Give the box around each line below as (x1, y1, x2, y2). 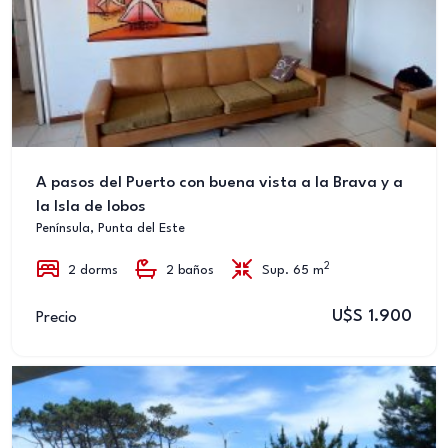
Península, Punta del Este (36, 222, 185, 235)
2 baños (166, 264, 214, 277)
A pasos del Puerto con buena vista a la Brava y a (36, 175, 403, 191)
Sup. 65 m (262, 264, 324, 277)
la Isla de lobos (36, 199, 146, 215)
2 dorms (68, 264, 118, 277)
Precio (36, 309, 77, 326)
